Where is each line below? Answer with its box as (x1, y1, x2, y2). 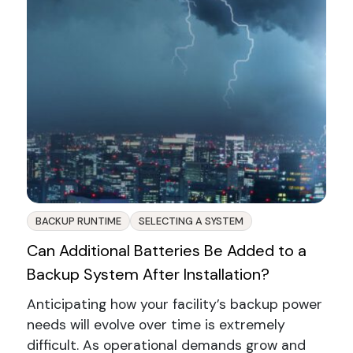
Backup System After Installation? (26, 264, 269, 285)
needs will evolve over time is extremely (26, 316, 285, 334)
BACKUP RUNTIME (35, 214, 121, 229)
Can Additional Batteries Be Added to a (26, 240, 307, 262)
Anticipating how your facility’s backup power (26, 295, 322, 314)
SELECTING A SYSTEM (138, 214, 243, 229)
